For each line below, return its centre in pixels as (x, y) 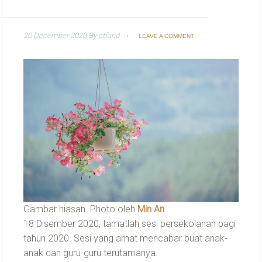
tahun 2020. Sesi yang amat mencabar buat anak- (125, 239)
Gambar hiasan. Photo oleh (80, 209)
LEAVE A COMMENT (166, 36)
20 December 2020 (55, 35)
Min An (151, 209)
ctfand (109, 35)
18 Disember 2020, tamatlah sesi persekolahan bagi (130, 224)
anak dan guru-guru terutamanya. (91, 253)
